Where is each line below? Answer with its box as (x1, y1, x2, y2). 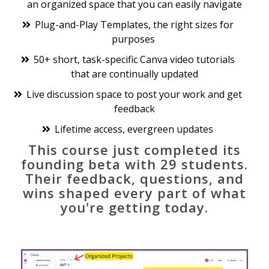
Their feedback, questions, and (25, 169, 244, 187)
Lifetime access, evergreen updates (55, 122, 214, 136)
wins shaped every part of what (23, 183, 246, 202)
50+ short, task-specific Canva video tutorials (33, 52, 235, 66)
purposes (112, 32, 157, 46)
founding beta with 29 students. (21, 154, 248, 173)
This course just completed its (28, 140, 241, 159)
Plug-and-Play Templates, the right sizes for (34, 17, 234, 31)
